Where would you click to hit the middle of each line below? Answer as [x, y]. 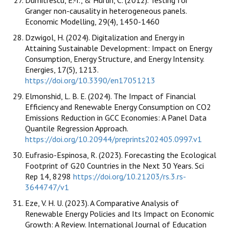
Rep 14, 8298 [49, 176]
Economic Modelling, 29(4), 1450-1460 [92, 21]
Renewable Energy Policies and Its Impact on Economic [120, 213]
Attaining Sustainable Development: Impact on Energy [118, 48]
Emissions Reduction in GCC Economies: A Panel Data [116, 117]
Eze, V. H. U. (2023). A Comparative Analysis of [102, 203]
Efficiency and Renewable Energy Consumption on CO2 [118, 107]
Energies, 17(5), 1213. [62, 69]
